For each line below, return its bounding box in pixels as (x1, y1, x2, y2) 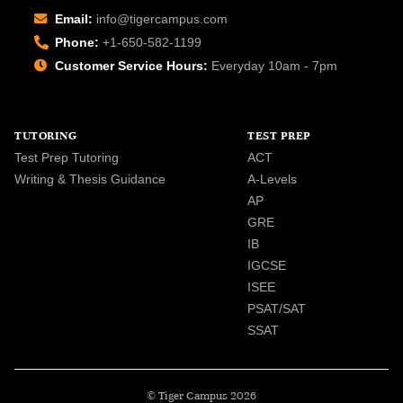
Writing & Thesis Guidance (14, 171, 166, 186)
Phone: (55, 34, 99, 49)
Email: (55, 11, 93, 26)
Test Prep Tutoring (14, 149, 119, 165)
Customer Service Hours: (55, 58, 208, 73)
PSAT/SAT (247, 300, 307, 316)
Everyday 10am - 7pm (208, 58, 337, 73)
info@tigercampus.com (96, 11, 228, 26)
